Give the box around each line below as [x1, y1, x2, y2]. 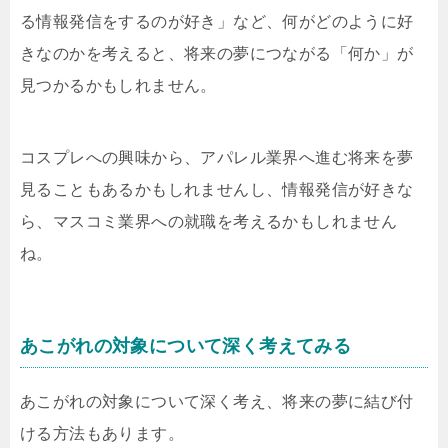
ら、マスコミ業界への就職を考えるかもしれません [20, 213, 398, 230]
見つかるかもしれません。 [20, 77, 217, 94]
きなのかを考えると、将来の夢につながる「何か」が [20, 45, 414, 62]
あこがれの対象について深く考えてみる [20, 336, 352, 356]
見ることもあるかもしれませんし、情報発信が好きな [20, 181, 414, 198]
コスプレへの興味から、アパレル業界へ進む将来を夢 [20, 149, 414, 166]
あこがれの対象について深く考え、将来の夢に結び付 [20, 393, 414, 410]
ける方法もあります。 [20, 425, 184, 442]
